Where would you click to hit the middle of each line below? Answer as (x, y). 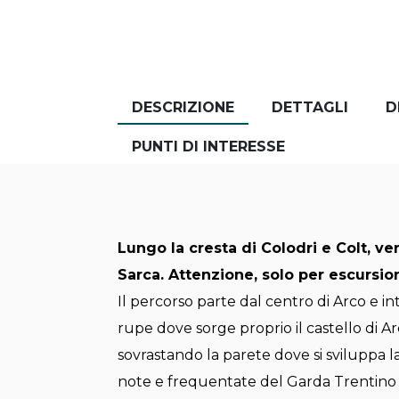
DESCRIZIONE (183, 108)
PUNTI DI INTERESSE (208, 147)
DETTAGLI (310, 108)
